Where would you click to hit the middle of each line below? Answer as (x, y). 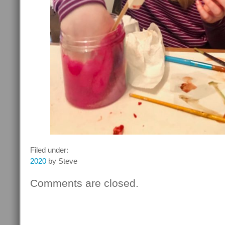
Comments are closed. (84, 183)
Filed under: (49, 150)
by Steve (62, 161)
